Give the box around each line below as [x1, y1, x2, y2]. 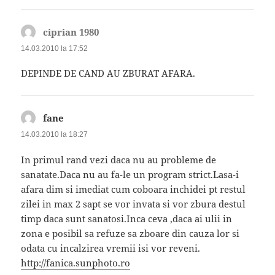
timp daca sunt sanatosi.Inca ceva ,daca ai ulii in [21, 212, 233, 225]
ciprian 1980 [43, 26, 99, 39]
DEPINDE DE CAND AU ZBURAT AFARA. [21, 67, 196, 80]
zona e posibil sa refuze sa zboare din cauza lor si [21, 227, 240, 239]
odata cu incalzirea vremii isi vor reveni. [21, 241, 201, 254]
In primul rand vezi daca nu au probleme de [21, 153, 217, 166]
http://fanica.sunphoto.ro [21, 256, 131, 269]
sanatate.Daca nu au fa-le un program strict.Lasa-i [21, 168, 239, 180]
